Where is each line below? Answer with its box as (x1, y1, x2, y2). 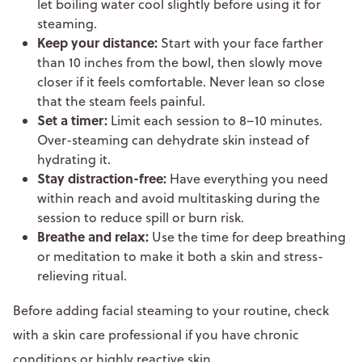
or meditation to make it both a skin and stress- (37, 246, 323, 265)
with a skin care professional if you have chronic (13, 325, 299, 343)
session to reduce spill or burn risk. (37, 208, 247, 226)
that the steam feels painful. (37, 91, 208, 110)
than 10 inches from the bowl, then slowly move (37, 53, 322, 71)
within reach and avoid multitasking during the (37, 188, 320, 207)
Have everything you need (170, 169, 328, 187)
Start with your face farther (158, 33, 323, 52)
